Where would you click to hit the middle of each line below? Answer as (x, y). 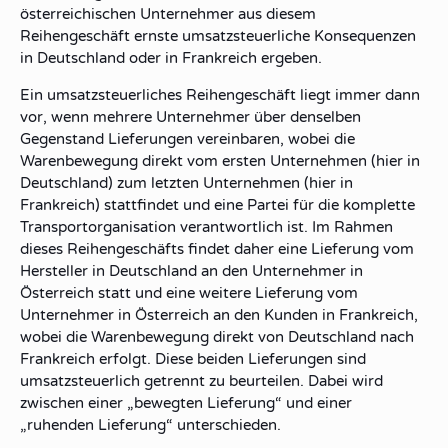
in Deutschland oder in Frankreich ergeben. (171, 58)
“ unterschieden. (223, 425)
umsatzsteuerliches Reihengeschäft (171, 95)
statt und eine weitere (174, 293)
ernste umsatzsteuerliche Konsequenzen (273, 36)
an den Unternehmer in (280, 271)
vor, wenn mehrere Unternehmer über (155, 117)
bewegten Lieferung (204, 403)
